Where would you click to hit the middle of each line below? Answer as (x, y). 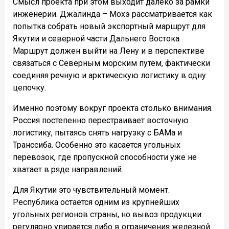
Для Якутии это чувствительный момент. (91, 190)
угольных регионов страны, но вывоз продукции (107, 214)
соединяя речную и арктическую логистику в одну (109, 75)
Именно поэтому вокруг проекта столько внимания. (113, 108)
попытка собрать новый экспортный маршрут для (109, 26)
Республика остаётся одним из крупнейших (96, 202)
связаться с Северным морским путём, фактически (111, 63)
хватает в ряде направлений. (68, 169)
